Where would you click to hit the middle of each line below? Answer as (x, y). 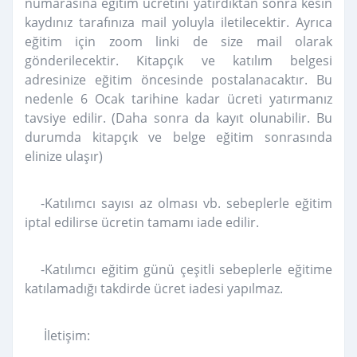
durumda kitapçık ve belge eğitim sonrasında (178, 137)
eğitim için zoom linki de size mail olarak (178, 42)
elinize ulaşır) (64, 157)
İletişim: (65, 336)
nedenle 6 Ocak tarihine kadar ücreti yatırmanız (178, 99)
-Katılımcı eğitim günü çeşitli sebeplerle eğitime (186, 270)
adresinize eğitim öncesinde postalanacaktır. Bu (178, 80)
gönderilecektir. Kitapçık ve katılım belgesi (178, 61)
